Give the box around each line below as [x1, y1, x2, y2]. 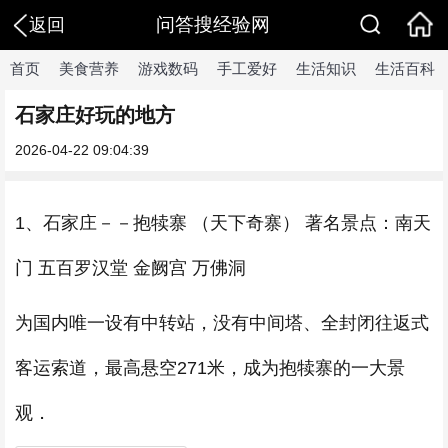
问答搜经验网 [155, 14, 270, 35]
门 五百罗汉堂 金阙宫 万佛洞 [15, 258, 246, 278]
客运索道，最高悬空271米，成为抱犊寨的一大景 [15, 358, 405, 378]
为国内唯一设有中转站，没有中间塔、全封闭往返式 [15, 313, 429, 333]
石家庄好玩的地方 [15, 104, 175, 126]
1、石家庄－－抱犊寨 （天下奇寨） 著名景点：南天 [15, 213, 431, 233]
